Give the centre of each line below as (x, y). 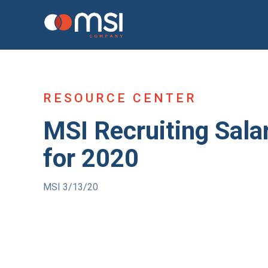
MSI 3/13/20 (71, 187)
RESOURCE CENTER (120, 98)
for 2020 (91, 159)
